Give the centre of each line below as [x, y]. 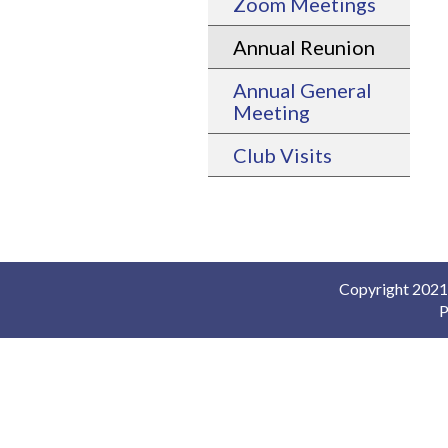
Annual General [302, 90]
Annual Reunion [304, 47]
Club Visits [282, 155]
